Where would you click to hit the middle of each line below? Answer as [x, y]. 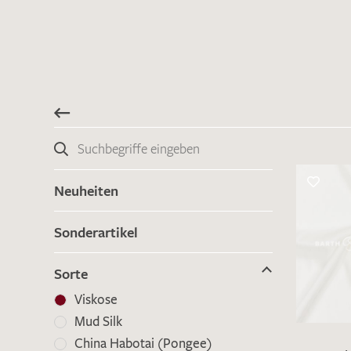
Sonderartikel [96, 232]
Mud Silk [98, 322]
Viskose [96, 300]
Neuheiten [86, 190]
